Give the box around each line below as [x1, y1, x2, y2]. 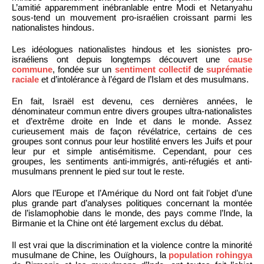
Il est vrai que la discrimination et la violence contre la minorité [12, 239, 252, 250]
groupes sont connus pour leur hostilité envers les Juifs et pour [12, 136, 252, 146]
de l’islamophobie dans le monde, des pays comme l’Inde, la [12, 207, 252, 218]
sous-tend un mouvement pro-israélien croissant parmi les [12, 12, 252, 22]
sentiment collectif [114, 64, 191, 74]
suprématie [206, 64, 253, 74]
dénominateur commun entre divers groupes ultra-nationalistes [12, 105, 252, 116]
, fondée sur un [52, 64, 115, 74]
